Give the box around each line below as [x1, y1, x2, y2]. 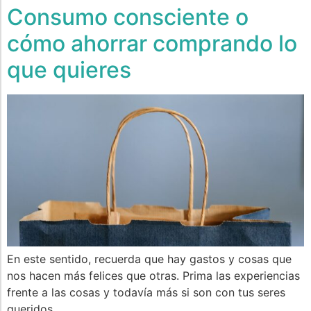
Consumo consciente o [7, 3, 249, 31]
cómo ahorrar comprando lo [7, 30, 297, 58]
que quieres [7, 56, 131, 84]
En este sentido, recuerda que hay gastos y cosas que [7, 252, 292, 267]
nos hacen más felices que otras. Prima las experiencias [7, 269, 300, 283]
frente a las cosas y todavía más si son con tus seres [7, 285, 285, 300]
